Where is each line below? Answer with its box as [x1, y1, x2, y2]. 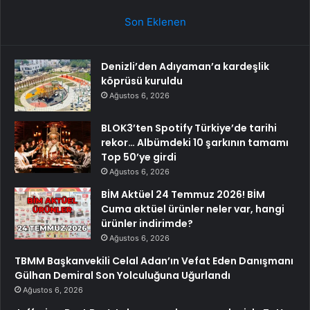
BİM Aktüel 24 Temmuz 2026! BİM [101, 187, 265, 201]
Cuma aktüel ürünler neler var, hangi [101, 201, 284, 216]
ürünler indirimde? [101, 216, 193, 230]
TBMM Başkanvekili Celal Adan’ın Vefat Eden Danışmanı [15, 253, 293, 268]
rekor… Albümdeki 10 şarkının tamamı [101, 135, 289, 149]
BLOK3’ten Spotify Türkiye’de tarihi [101, 120, 277, 135]
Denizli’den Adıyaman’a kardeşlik [101, 59, 269, 73]
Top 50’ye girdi [101, 149, 176, 164]
